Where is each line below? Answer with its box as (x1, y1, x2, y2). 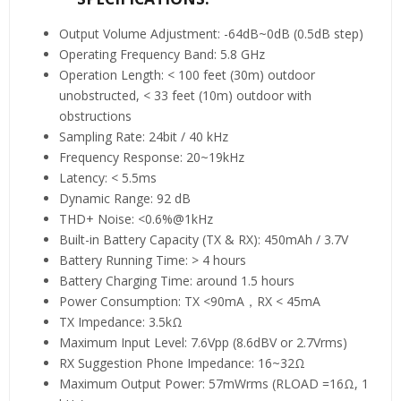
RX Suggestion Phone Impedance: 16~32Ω (59, 354, 305, 371)
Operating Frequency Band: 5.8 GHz (59, 45, 265, 63)
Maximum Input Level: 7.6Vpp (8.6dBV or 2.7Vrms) (59, 333, 347, 351)
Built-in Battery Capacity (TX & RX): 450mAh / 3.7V (59, 230, 348, 248)
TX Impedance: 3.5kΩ (59, 312, 183, 330)
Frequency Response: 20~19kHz (59, 148, 244, 166)
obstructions (59, 107, 132, 124)
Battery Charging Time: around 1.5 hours (59, 271, 294, 289)
